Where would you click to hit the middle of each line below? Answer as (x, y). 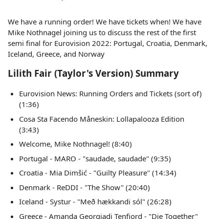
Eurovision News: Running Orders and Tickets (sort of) (110, 93)
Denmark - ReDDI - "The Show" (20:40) (84, 187)
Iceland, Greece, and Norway (56, 54)
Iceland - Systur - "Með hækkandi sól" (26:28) (95, 201)
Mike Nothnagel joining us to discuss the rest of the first (102, 32)
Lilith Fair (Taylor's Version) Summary (93, 73)
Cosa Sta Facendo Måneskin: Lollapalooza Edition (101, 119)
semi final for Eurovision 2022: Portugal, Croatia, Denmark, (108, 43)
